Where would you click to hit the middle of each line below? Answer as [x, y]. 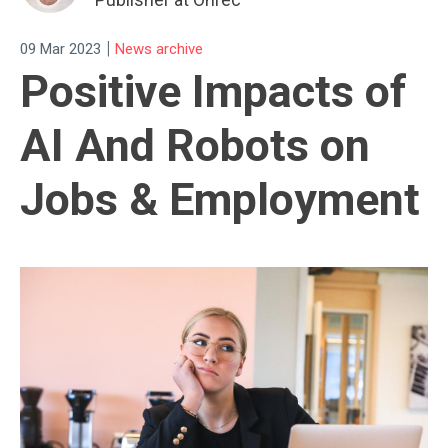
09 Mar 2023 [60, 48]
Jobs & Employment [220, 200]
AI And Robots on [195, 146]
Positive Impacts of [213, 92]
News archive [159, 48]
